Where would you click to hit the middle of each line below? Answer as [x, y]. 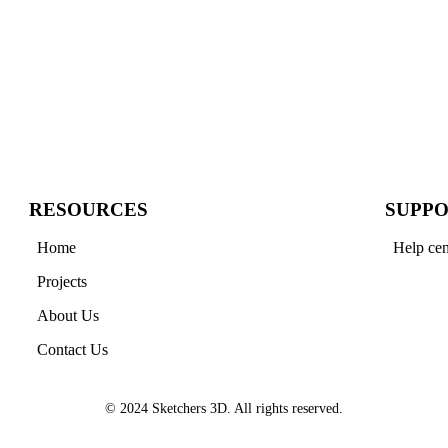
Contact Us [72, 350]
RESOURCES [88, 210]
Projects [62, 282]
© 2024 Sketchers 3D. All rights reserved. [224, 408]
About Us [68, 316]
